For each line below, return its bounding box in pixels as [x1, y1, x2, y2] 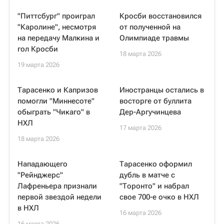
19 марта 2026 [17, 61, 59, 68]
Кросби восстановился [119, 11, 201, 20]
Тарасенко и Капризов [17, 85, 98, 94]
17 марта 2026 [119, 124, 161, 131]
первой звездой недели [17, 192, 101, 201]
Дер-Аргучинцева [119, 107, 181, 116]
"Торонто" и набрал [119, 181, 189, 190]
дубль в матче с [119, 170, 175, 179]
